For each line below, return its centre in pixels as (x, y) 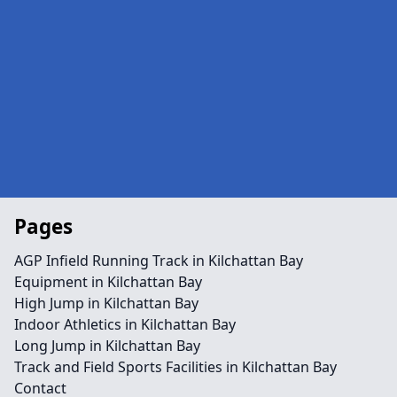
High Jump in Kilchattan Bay (106, 303)
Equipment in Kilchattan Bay (108, 282)
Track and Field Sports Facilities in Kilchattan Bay (175, 367)
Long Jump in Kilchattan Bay (107, 346)
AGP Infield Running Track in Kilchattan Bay (159, 261)
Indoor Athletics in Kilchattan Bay (125, 324)
